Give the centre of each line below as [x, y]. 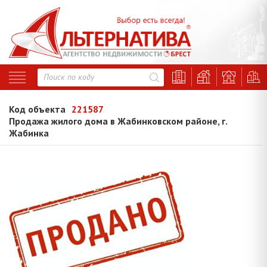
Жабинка [29, 133]
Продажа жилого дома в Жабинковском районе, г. [118, 121]
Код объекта [37, 109]
